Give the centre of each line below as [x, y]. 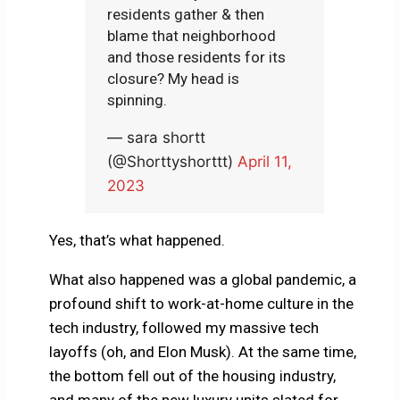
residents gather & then [186, 15]
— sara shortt [157, 138]
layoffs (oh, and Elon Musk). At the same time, [202, 352]
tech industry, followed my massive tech [183, 328]
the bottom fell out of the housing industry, [192, 376]
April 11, [265, 162]
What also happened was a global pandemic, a [202, 280]
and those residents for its [197, 58]
